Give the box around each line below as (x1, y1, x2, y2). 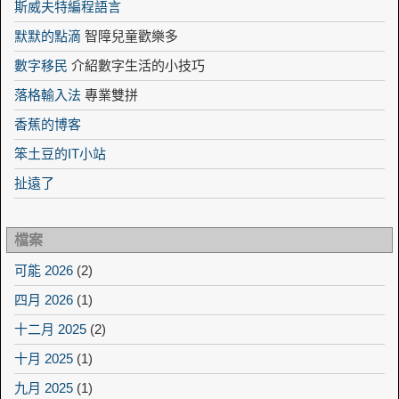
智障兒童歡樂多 (81, 28, 178, 45)
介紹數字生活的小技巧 (68, 58, 205, 74)
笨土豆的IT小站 (14, 146, 106, 162)
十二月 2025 (14, 322, 86, 338)
